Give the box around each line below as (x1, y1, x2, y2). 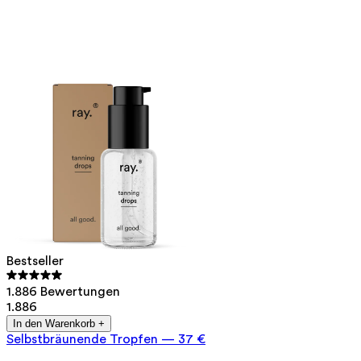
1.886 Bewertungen (6, 285, 120, 299)
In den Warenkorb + (13, 317, 105, 330)
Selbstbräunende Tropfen (6, 333, 158, 346)
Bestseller (6, 255, 64, 268)
